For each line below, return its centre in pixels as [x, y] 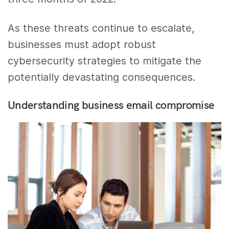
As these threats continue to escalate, [101, 28]
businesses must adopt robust [82, 44]
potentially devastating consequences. [102, 77]
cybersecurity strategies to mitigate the [105, 61]
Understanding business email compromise [111, 105]
